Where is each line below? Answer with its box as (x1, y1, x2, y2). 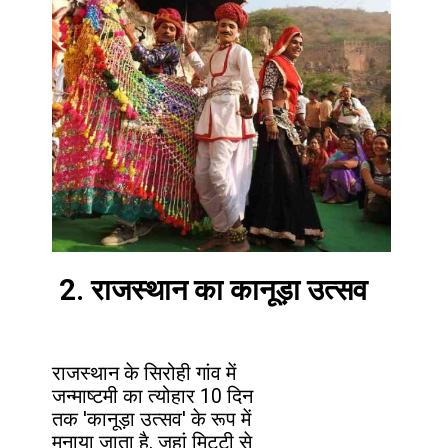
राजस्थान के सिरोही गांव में (52, 361, 237, 385)
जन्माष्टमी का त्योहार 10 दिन (52, 384, 254, 408)
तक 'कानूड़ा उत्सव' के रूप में (52, 407, 252, 431)
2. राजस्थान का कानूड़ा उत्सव (58, 272, 367, 307)
